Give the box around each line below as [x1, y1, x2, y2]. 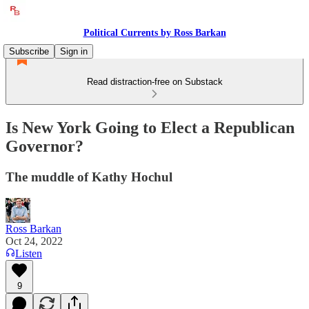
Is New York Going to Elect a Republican [6, 118, 295, 137]
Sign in [60, 46, 88, 57]
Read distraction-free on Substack [86, 77, 223, 87]
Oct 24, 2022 [6, 235, 63, 247]
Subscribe [9, 46, 49, 57]
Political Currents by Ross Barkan [83, 28, 226, 38]
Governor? [6, 137, 83, 155]
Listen [15, 247, 42, 259]
